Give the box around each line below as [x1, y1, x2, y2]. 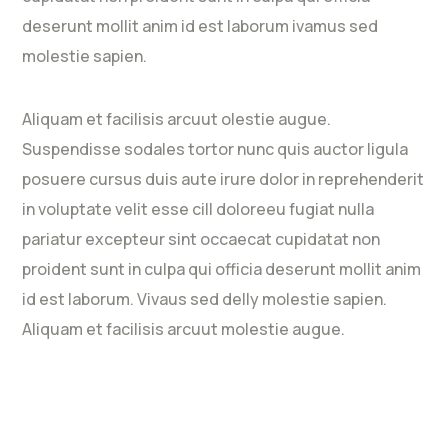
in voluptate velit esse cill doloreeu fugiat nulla [22, 198, 375, 221]
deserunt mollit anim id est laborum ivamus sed [22, 15, 379, 38]
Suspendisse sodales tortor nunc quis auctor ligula [22, 138, 409, 161]
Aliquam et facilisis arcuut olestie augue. [22, 108, 332, 131]
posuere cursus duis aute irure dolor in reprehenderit [22, 168, 425, 191]
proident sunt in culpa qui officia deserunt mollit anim [22, 258, 422, 281]
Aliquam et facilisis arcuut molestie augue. [22, 318, 346, 341]
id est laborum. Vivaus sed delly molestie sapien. [22, 288, 388, 311]
